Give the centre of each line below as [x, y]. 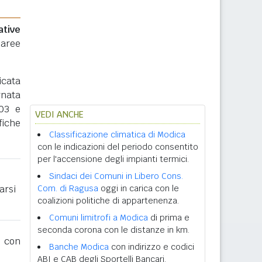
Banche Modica [79, 247]
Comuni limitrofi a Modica [99, 218]
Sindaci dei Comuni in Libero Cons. [116, 176]
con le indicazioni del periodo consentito [118, 147]
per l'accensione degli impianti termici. [113, 159]
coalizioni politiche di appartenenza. [108, 201]
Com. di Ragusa [68, 188]
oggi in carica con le [139, 188]
